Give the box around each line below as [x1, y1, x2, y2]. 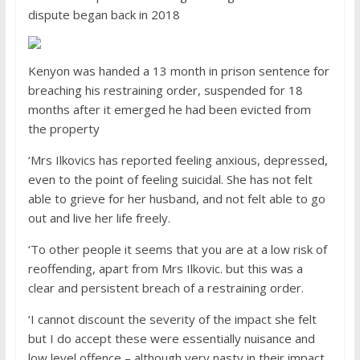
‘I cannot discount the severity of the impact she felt [27, 311, 317, 328]
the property [27, 121, 100, 137]
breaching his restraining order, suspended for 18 [27, 82, 303, 99]
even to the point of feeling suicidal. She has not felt [27, 171, 313, 188]
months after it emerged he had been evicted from [27, 101, 311, 118]
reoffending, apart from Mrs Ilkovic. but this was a [27, 260, 303, 277]
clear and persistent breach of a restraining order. [27, 280, 304, 297]
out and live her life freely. [27, 210, 174, 227]
